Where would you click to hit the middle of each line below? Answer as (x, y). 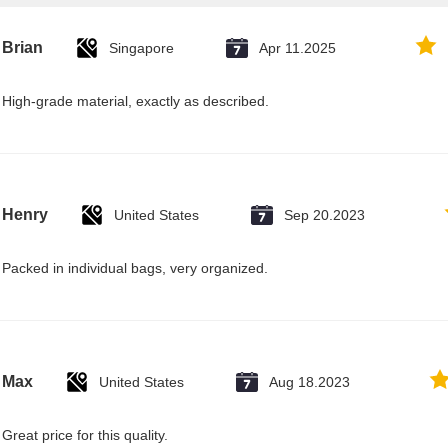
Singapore (141, 48)
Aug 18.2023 (309, 382)
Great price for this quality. (85, 435)
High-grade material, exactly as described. (135, 101)
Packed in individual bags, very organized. (135, 268)
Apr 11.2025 (297, 48)
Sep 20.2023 (324, 215)
